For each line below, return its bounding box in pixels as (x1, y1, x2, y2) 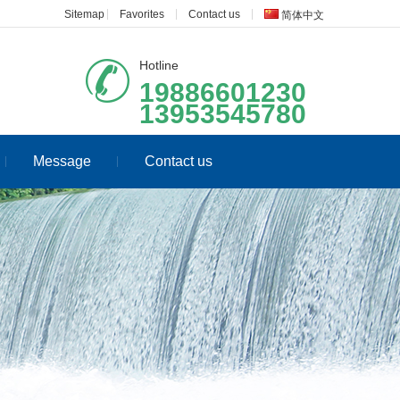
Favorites (120, 8, 164, 21)
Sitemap (64, 8, 104, 21)
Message (33, 154, 91, 169)
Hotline (139, 58, 179, 72)
